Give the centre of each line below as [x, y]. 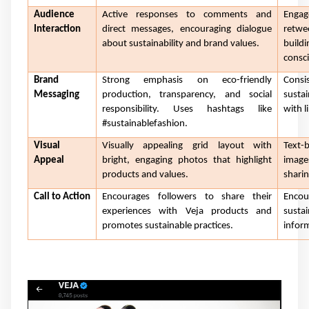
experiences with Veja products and [187, 211]
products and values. [145, 175]
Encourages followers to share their [187, 197]
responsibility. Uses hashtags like [187, 109]
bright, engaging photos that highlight [187, 160]
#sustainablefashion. [144, 123]
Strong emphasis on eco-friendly [187, 80]
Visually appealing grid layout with [187, 146]
